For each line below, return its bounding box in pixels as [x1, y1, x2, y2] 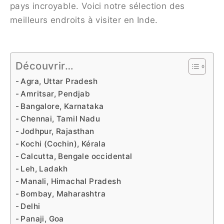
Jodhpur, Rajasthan [20, 126, 94, 136]
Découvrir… [15, 59, 73, 72]
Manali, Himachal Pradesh [20, 176, 121, 186]
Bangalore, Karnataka [20, 101, 104, 111]
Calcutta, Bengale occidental [20, 151, 132, 161]
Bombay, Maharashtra [20, 189, 106, 199]
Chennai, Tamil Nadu [20, 114, 100, 124]
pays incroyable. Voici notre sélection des [10, 1, 185, 11]
